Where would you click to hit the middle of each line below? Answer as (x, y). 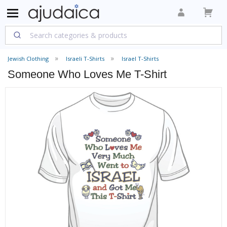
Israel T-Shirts (140, 59)
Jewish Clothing (28, 59)
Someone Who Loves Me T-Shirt (87, 74)
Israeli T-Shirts (85, 59)
